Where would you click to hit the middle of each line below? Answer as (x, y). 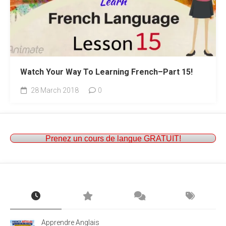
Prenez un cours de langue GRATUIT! (113, 138)
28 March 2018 (54, 90)
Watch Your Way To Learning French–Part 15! (106, 72)
